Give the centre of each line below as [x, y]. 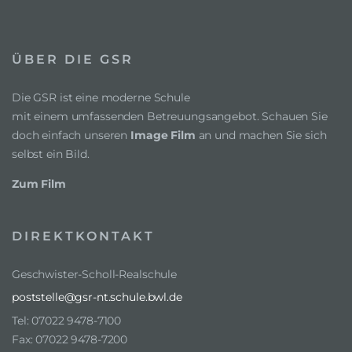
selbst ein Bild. [51, 154]
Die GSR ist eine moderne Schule [101, 97]
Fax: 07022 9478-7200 [70, 339]
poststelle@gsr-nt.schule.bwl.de [97, 297]
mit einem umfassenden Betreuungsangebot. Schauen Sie [170, 116]
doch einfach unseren [71, 135]
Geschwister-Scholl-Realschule [94, 274]
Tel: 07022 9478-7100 [67, 321]
